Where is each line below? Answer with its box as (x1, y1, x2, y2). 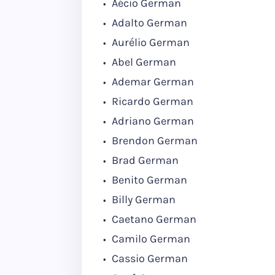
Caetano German (109, 212, 196, 226)
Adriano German (109, 114, 194, 128)
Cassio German (109, 252, 188, 265)
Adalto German (109, 16, 187, 29)
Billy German (109, 193, 176, 206)
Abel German (109, 55, 176, 69)
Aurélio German (109, 36, 190, 49)
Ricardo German (109, 95, 193, 108)
